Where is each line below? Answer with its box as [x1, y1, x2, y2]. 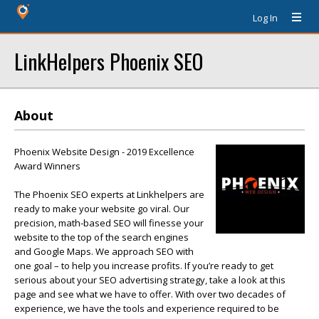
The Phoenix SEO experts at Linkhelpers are [14, 188, 204, 201]
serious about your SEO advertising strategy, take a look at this [14, 273, 286, 286]
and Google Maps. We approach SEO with [14, 245, 194, 258]
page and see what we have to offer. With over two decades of [14, 288, 286, 300]
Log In [253, 11, 278, 24]
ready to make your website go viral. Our [14, 202, 189, 215]
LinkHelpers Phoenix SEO [14, 46, 203, 76]
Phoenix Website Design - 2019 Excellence [14, 145, 194, 158]
